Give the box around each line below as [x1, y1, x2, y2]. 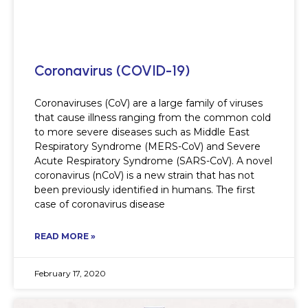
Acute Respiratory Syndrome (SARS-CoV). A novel [34, 155, 272, 168]
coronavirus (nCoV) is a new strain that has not [34, 169, 254, 182]
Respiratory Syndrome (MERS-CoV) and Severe [34, 140, 261, 153]
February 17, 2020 [34, 268, 106, 279]
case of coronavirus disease [34, 198, 165, 211]
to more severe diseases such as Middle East [34, 126, 250, 139]
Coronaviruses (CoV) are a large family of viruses [34, 97, 263, 110]
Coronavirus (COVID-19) [34, 62, 190, 80]
